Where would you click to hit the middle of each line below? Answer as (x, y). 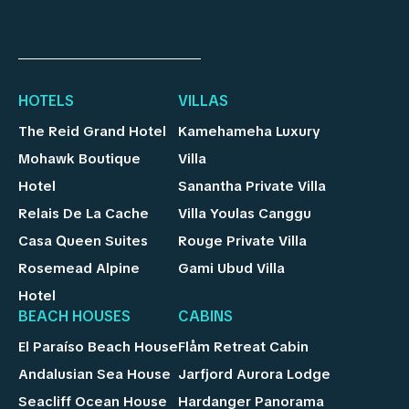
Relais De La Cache (84, 213)
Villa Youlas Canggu (245, 213)
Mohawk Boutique (79, 158)
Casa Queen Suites (83, 241)
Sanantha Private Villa (252, 186)
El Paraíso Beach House (98, 346)
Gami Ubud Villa (232, 268)
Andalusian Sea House (94, 374)
